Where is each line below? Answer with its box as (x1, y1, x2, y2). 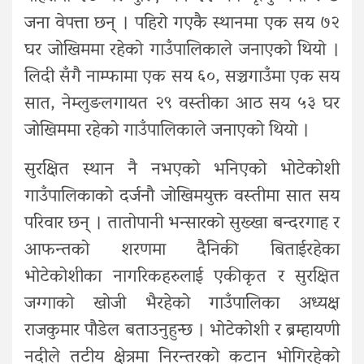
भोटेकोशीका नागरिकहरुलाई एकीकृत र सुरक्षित (24, 260, 340, 295)
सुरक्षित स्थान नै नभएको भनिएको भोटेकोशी (24, 153, 340, 188)
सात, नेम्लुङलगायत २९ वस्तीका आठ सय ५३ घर (24, 87, 340, 122)
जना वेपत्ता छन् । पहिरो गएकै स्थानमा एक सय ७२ (24, 6, 340, 41)
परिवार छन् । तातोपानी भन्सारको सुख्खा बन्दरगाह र (24, 206, 340, 241)
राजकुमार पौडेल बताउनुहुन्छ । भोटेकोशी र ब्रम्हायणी (24, 314, 340, 349)
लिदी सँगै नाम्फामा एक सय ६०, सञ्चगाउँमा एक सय (24, 60, 340, 95)
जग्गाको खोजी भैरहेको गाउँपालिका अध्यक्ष (24, 287, 340, 322)
